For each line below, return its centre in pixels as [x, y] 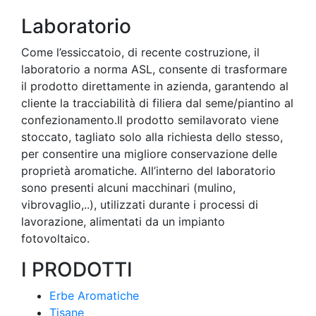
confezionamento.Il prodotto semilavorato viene [150, 120]
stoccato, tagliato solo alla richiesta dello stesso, [152, 137]
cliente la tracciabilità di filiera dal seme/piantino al [157, 103]
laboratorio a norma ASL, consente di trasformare [154, 69]
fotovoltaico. [57, 238]
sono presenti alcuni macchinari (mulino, [128, 188]
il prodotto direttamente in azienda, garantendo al [155, 86]
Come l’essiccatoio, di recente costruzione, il [140, 52]
